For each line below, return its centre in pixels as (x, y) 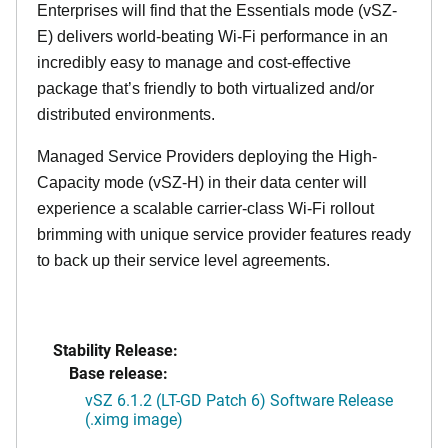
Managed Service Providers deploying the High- (207, 156)
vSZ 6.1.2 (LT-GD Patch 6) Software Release (239, 399)
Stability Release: (115, 349)
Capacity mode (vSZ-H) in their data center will (202, 182)
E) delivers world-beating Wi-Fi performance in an (212, 36)
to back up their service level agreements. (185, 260)
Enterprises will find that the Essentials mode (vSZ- (217, 10)
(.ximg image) (134, 418)
